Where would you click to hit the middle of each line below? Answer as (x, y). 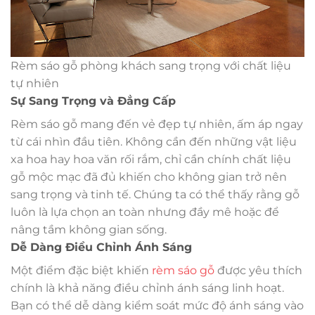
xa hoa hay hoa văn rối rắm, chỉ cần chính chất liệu (151, 160)
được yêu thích (258, 271)
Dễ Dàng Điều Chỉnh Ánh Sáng (101, 247)
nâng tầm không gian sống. (89, 230)
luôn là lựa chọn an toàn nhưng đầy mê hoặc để (145, 212)
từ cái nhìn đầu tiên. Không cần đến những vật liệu (154, 142)
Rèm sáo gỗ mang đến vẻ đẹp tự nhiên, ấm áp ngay (157, 124)
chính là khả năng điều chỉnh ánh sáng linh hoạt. (147, 288)
